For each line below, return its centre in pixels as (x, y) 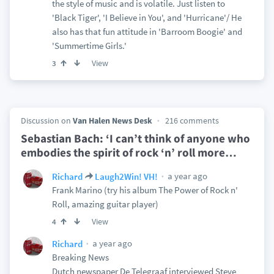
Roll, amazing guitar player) (105, 204)
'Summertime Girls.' (89, 46)
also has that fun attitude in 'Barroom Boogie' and (147, 31)
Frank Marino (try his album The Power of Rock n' (145, 190)
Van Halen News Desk (112, 120)
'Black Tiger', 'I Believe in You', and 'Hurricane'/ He (146, 17)
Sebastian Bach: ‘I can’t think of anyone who (135, 138)
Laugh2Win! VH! (126, 176)
